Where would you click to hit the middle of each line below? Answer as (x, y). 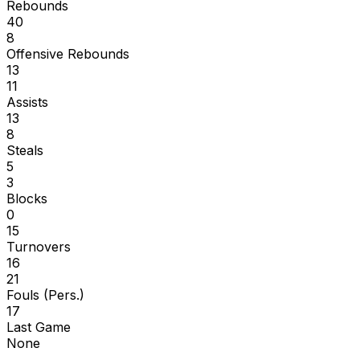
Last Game (39, 327)
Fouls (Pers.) (45, 295)
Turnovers (39, 246)
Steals (25, 150)
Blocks (27, 198)
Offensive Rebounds (68, 53)
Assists (27, 102)
